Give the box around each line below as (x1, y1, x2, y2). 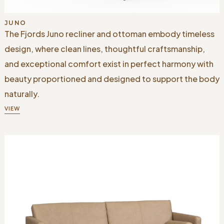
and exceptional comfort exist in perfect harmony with (4, 58, 213, 69)
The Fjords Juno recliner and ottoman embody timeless (4, 28, 214, 39)
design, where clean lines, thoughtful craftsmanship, (4, 43, 205, 54)
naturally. (4, 88, 39, 99)
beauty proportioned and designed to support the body (4, 73, 219, 84)
